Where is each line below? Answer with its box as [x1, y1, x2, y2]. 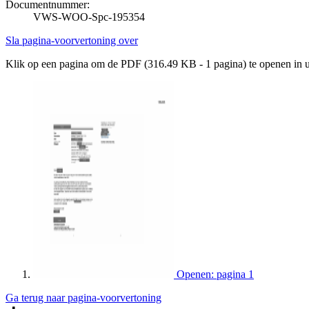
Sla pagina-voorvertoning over [6, 34, 138, 46]
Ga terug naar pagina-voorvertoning [6, 291, 161, 303]
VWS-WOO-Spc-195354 [33, 10, 145, 23]
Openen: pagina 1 [177, 268, 254, 280]
